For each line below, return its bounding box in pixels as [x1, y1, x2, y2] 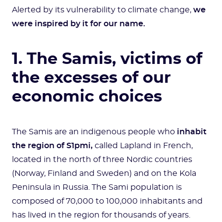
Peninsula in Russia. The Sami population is [12, 183, 182, 191]
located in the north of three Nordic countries [12, 156, 192, 164]
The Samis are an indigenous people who [12, 128, 177, 136]
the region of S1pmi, [12, 142, 93, 150]
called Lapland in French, [93, 142, 193, 150]
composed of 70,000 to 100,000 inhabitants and [12, 197, 203, 205]
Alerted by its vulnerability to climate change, [12, 6, 193, 14]
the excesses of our [12, 70, 171, 86]
